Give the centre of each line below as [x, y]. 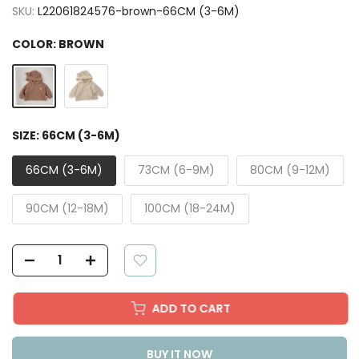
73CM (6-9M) [176, 169]
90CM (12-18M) [67, 208]
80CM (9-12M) [290, 169]
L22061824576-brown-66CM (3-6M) [139, 11]
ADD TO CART [183, 308]
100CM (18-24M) [190, 208]
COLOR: [35, 44]
